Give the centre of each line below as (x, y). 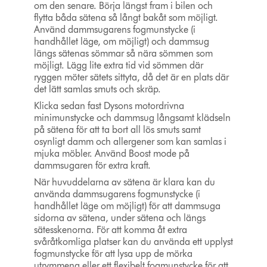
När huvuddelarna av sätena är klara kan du (124, 182)
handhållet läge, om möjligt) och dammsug (121, 42)
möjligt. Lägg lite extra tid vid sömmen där (118, 66)
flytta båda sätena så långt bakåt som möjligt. (126, 18)
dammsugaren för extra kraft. (92, 166)
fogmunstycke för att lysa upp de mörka (113, 254)
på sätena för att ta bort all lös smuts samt (117, 130)
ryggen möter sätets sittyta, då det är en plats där (131, 77)
